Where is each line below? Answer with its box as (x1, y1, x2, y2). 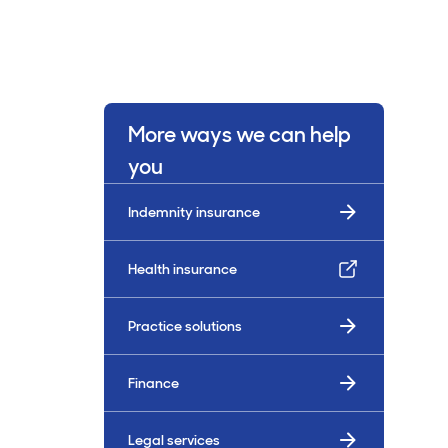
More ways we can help (128, 121, 351, 148)
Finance (128, 374, 179, 392)
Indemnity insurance (128, 203, 260, 221)
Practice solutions (128, 317, 242, 335)
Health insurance (128, 260, 237, 278)
